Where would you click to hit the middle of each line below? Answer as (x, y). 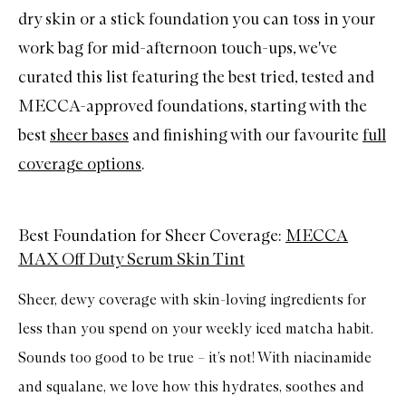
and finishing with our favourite (246, 135)
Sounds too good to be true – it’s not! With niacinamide (195, 357)
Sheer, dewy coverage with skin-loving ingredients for (192, 299)
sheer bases (89, 135)
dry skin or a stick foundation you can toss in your (197, 19)
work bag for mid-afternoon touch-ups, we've (178, 48)
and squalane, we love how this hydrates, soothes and (191, 386)
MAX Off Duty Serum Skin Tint (131, 259)
